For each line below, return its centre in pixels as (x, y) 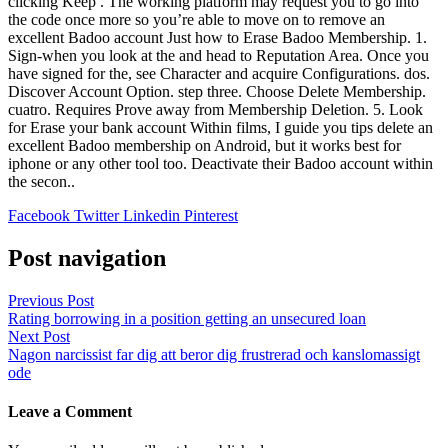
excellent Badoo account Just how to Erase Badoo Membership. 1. (217, 37)
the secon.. (41, 181)
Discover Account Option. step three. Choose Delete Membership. (217, 91)
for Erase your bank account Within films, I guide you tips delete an (220, 127)
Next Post (39, 336)
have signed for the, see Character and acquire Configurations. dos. (219, 73)
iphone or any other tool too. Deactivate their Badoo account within (220, 163)
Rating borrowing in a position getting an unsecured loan (187, 318)
